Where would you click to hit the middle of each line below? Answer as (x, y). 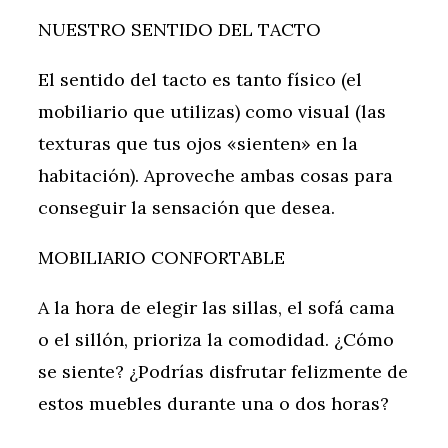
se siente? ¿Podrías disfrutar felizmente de (223, 372)
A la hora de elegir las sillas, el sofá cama (216, 308)
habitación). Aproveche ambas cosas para (215, 176)
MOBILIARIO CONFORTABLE (161, 258)
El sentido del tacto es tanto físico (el (200, 80)
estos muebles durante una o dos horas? (213, 404)
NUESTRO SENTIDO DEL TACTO (179, 30)
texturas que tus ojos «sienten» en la (198, 144)
